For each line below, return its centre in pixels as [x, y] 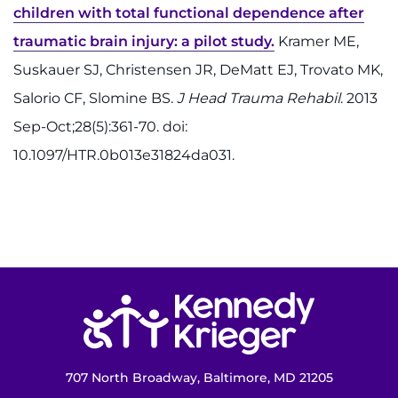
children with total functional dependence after [189, 13]
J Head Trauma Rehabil [259, 98]
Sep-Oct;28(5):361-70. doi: [100, 127]
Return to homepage [354, 291]
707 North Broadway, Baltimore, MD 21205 [199, 377]
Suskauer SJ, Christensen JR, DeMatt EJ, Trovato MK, [198, 70]
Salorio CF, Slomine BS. [95, 98]
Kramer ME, [317, 41]
